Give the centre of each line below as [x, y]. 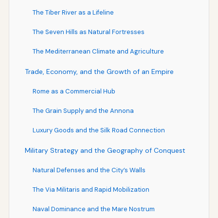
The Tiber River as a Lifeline [73, 12]
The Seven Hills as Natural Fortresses [88, 32]
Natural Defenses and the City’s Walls [89, 170]
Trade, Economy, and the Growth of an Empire [99, 71]
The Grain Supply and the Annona [83, 110]
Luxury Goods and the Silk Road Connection [99, 130]
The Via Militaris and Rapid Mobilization [91, 189]
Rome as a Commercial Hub [74, 91]
